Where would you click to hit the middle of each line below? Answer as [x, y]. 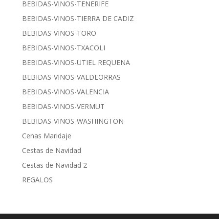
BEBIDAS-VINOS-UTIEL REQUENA [76, 63]
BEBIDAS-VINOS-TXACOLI [63, 48]
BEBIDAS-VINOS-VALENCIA [65, 92]
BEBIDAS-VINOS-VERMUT [63, 107]
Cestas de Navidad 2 [54, 165]
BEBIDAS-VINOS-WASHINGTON [73, 121]
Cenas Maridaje [46, 136]
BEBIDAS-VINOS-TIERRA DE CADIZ [78, 19]
